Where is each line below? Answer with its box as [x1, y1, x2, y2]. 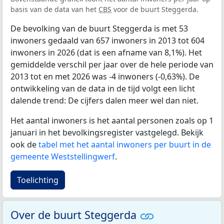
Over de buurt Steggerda [10, 207, 139, 222]
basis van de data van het [10, 4, 98, 14]
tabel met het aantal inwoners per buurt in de [38, 138, 211, 150]
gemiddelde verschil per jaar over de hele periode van [10, 58, 213, 70]
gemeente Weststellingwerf [10, 150, 115, 162]
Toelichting [17, 174, 58, 185]
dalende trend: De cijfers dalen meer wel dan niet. [10, 94, 198, 106]
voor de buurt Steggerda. [111, 4, 198, 14]
